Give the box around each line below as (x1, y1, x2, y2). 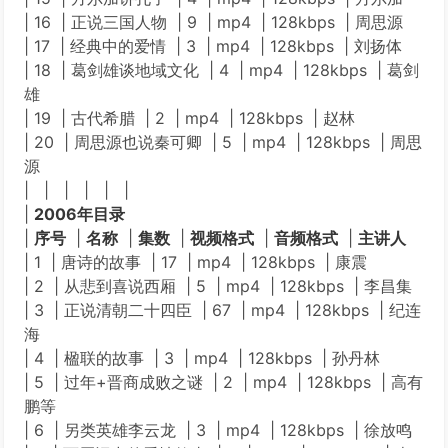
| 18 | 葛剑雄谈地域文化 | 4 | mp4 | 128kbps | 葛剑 (24, 60, 419, 80)
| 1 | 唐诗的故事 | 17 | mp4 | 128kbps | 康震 (24, 252, 367, 272)
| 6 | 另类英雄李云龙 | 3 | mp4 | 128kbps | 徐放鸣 (24, 420, 412, 440)
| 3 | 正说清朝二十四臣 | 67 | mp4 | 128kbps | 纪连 (24, 300, 421, 320)
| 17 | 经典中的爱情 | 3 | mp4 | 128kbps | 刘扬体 (24, 36, 402, 56)
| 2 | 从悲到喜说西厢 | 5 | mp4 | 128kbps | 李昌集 (24, 276, 412, 296)
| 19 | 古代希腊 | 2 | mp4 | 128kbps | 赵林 (24, 108, 355, 128)
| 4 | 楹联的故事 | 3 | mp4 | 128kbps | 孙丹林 (24, 348, 380, 368)
